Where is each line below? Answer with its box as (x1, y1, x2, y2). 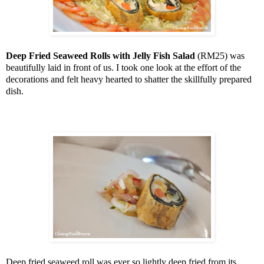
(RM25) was (197, 51, 245, 61)
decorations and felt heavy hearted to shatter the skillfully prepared (6, 74, 252, 85)
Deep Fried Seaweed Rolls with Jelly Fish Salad (6, 51, 197, 61)
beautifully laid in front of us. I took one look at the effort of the (6, 62, 241, 73)
